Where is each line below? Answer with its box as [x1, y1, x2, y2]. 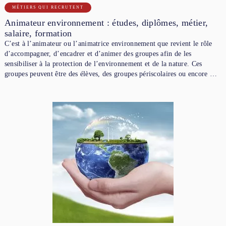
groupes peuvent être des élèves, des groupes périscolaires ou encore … [4, 70, 217, 78]
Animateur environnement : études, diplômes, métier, [4, 17, 208, 28]
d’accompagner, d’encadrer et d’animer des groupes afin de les [4, 49, 192, 58]
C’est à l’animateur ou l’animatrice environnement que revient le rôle [4, 39, 212, 47]
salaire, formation [4, 28, 72, 38]
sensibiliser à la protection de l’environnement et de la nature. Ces [4, 60, 202, 68]
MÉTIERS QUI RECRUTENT [12, 5, 84, 10]
